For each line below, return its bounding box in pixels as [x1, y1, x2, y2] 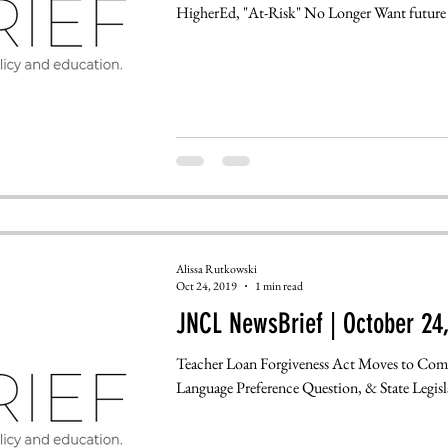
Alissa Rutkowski [175, 260, 257, 277]
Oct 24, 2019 [175, 278, 237, 295]
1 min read [254, 278, 303, 295]
